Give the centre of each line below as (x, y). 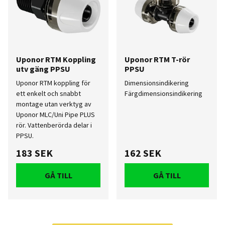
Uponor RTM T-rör (157, 59)
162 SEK (143, 153)
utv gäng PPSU (43, 69)
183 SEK (34, 153)
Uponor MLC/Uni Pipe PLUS (55, 115)
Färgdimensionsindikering (163, 93)
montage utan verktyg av (54, 104)
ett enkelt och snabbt (48, 93)
